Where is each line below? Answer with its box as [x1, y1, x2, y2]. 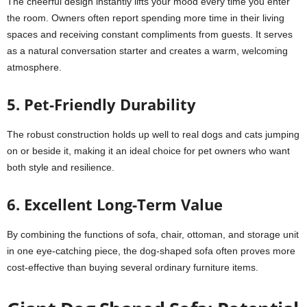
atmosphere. [7, 62, 62, 73]
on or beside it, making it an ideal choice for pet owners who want [7, 145, 290, 156]
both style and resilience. [7, 162, 114, 173]
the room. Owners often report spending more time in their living [7, 12, 284, 23]
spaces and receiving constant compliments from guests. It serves [7, 29, 293, 40]
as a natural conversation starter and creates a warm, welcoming [7, 45, 288, 56]
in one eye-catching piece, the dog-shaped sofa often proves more [7, 245, 295, 256]
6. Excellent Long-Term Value [7, 194, 223, 214]
